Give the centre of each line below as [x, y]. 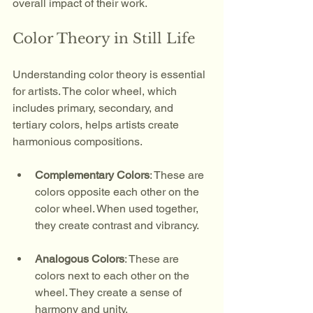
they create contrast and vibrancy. [117, 225]
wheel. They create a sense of [110, 292]
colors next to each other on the [114, 276]
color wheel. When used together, [118, 209]
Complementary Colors [92, 175]
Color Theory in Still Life [104, 38]
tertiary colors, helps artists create [97, 125]
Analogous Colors [80, 259]
